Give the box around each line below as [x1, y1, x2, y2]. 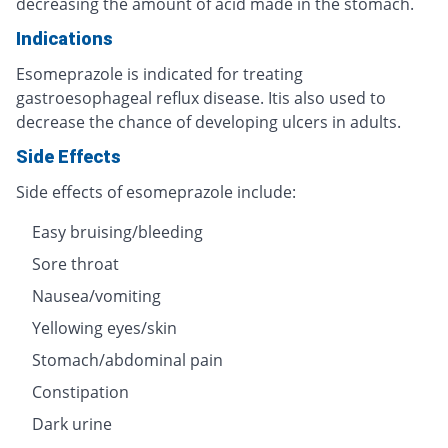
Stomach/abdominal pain [32, 348, 223, 371]
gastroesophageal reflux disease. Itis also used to [16, 86, 386, 109]
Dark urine [32, 412, 112, 435]
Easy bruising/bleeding [32, 220, 203, 243]
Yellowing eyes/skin [32, 316, 177, 339]
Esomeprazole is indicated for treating [16, 62, 303, 85]
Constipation [32, 380, 129, 403]
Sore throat [32, 252, 119, 275]
